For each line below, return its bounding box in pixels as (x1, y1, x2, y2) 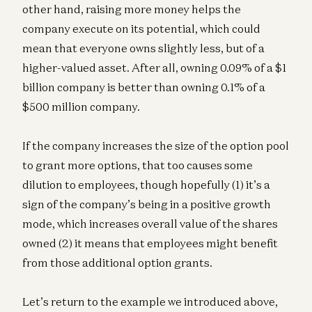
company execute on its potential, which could (22, 21, 260, 36)
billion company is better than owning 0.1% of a (22, 79, 265, 94)
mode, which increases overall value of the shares (22, 216, 278, 231)
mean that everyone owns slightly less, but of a (22, 40, 265, 55)
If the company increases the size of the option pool (22, 138, 289, 153)
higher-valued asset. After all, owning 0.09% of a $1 (22, 60, 286, 75)
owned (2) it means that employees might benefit (22, 235, 278, 250)
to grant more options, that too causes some (22, 157, 253, 172)
